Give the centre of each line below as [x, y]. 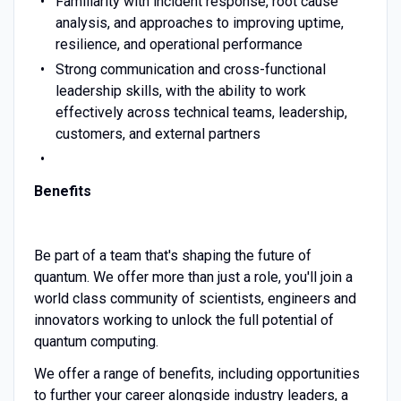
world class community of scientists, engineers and [195, 298]
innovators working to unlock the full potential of [183, 320]
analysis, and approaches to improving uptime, [199, 22]
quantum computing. [96, 341]
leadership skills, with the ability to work [180, 90]
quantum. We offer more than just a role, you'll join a [193, 277]
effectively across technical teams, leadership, [201, 112]
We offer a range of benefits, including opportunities [196, 373]
